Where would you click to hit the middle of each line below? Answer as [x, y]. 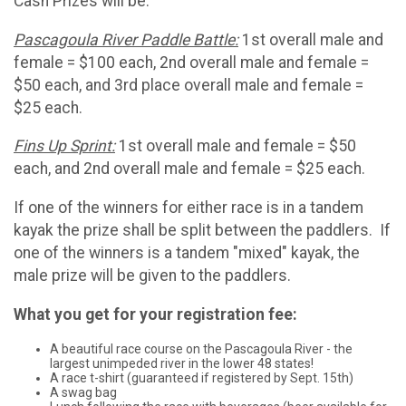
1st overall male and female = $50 [236, 146]
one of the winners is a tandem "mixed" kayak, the [187, 252]
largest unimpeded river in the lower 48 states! [182, 364]
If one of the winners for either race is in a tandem [188, 207]
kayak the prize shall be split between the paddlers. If [202, 230]
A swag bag [85, 393]
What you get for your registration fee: [155, 314]
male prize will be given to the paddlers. [156, 275]
